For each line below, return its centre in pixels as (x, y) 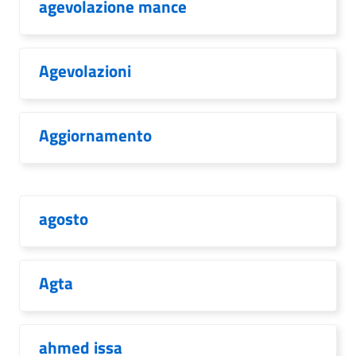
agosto (64, 219)
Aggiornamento (95, 135)
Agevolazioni (85, 71)
